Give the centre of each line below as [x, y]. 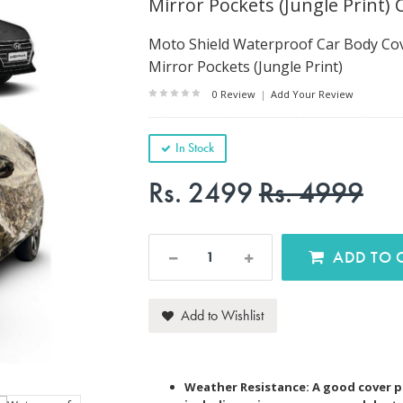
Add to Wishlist [222, 315]
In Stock [194, 148]
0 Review [235, 94]
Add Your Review [310, 94]
